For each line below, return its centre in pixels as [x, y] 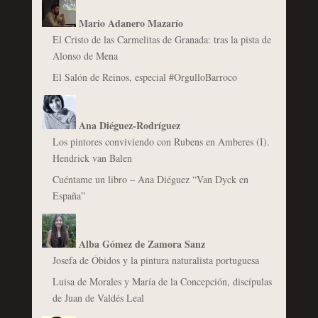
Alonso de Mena [85, 55]
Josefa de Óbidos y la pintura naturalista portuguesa [155, 260]
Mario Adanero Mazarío [131, 23]
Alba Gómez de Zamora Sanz [142, 243]
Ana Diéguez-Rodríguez [129, 125]
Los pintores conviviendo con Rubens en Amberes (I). [161, 141]
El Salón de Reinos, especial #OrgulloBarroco [144, 77]
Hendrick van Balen [92, 158]
